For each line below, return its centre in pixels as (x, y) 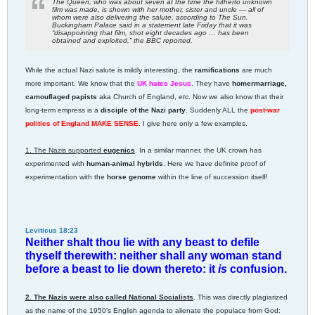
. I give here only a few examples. (193, 123)
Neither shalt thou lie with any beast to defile (142, 242)
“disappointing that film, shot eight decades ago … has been (150, 32)
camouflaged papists (61, 96)
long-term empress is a (62, 110)
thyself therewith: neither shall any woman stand (154, 255)
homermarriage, (259, 83)
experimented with (56, 163)
